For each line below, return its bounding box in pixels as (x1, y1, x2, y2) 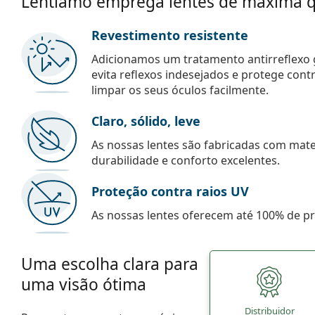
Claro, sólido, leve (91, 112, 200, 129)
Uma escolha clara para (21, 252, 198, 275)
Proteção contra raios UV (91, 182, 249, 200)
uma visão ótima (21, 273, 146, 295)
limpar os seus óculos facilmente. (91, 82, 269, 98)
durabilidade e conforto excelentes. (91, 152, 280, 168)
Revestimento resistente (91, 26, 248, 44)
